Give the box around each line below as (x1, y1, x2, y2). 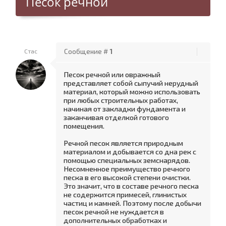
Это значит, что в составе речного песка (64, 181, 199, 190)
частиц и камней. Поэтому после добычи (64, 198, 201, 207)
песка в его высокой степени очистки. (64, 173, 191, 182)
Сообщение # (64, 47, 109, 55)
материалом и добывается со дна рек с (64, 147, 196, 156)
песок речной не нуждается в (64, 207, 164, 216)
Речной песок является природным (64, 138, 183, 147)
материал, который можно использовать (64, 87, 200, 96)
